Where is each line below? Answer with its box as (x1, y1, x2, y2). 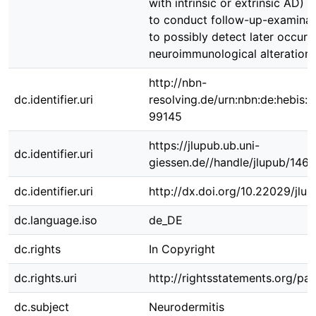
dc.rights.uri (14, 271, 77, 285)
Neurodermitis (149, 300, 224, 314)
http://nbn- (149, 75, 207, 90)
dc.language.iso (14, 213, 97, 227)
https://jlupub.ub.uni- (149, 138, 260, 152)
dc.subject (14, 300, 69, 314)
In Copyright (149, 242, 215, 256)
